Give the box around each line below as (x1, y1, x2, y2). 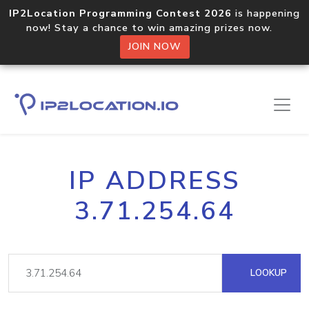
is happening (232, 6, 300, 20)
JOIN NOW (128, 40, 181, 53)
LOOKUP (248, 266, 287, 279)
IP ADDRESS (69, 163, 240, 198)
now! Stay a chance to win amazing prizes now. (26, 21, 283, 34)
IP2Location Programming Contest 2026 (9, 6, 232, 20)
